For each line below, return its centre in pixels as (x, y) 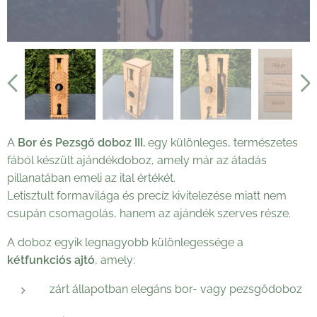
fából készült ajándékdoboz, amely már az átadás (137, 160)
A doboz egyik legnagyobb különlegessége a (125, 242)
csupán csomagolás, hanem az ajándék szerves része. (149, 213)
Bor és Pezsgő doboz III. (81, 142)
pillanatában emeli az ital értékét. (91, 178)
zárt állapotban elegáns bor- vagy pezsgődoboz (176, 289)
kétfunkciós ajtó (51, 260)
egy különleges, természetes (221, 142)
